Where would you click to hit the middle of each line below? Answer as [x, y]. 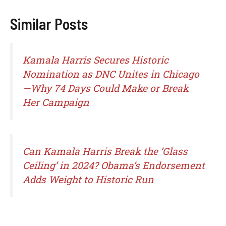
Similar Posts [49, 23]
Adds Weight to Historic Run [88, 179]
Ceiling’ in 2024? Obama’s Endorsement [114, 165]
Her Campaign [56, 102]
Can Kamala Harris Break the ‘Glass [105, 151]
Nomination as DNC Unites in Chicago [111, 74]
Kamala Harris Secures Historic [96, 60]
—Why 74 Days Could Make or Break [106, 88]
